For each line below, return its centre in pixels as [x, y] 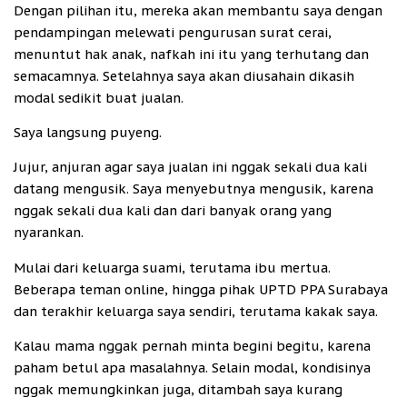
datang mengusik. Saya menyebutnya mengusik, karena [194, 189]
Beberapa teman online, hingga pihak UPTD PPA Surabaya [201, 289]
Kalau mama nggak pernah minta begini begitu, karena [192, 346]
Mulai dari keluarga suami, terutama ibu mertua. [172, 267]
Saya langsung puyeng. [88, 133]
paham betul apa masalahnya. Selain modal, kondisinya [192, 368]
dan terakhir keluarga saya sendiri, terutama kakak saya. [196, 311]
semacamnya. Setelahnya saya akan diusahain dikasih [184, 75]
